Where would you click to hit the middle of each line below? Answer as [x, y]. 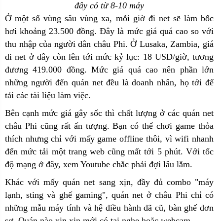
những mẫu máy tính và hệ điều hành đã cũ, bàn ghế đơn [109, 207]
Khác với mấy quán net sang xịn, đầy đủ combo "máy [109, 182]
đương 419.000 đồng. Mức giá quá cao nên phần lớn [109, 69]
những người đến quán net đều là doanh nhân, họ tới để [109, 82]
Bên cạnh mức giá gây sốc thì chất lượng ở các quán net [109, 113]
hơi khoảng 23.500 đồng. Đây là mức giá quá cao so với [109, 31]
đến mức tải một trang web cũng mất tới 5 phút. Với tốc [109, 151]
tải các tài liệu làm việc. [48, 95]
